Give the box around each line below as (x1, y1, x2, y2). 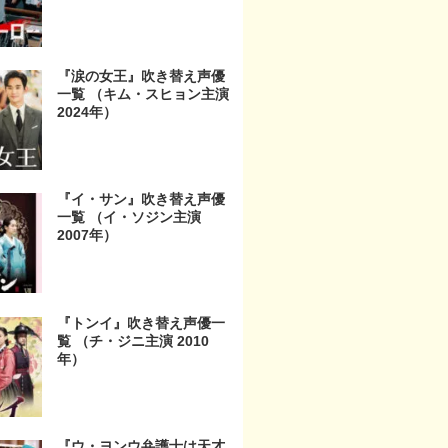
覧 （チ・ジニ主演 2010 (57, 332, 209, 349)
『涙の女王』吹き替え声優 (57, 68, 225, 85)
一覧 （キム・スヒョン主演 (57, 86, 229, 103)
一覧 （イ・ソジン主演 (57, 209, 201, 226)
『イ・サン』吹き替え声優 (57, 191, 225, 208)
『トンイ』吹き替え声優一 (57, 314, 225, 331)
